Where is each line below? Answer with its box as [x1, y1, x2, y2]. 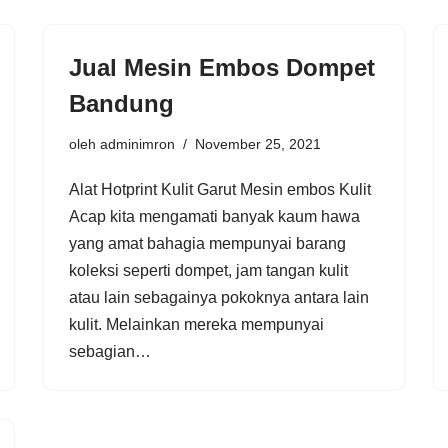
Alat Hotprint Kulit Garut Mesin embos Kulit [69, 180, 371, 198]
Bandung [69, 89, 174, 117]
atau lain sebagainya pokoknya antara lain [69, 288, 369, 306]
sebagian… [69, 342, 155, 360]
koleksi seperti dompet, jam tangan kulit [69, 261, 348, 279]
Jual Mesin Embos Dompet [69, 53, 375, 81]
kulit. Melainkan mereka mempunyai [69, 315, 324, 333]
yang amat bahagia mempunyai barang [69, 234, 346, 252]
